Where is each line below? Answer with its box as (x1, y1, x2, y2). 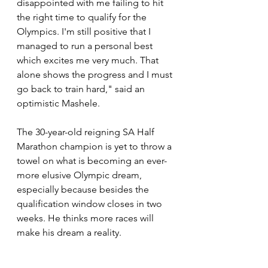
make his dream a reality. (17, 226, 124, 238)
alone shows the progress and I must (17, 68, 175, 80)
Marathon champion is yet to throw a (17, 140, 174, 152)
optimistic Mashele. (17, 97, 102, 109)
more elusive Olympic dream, (17, 169, 144, 181)
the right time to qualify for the (17, 11, 149, 23)
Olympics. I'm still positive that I (17, 25, 153, 37)
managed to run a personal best (17, 39, 155, 51)
